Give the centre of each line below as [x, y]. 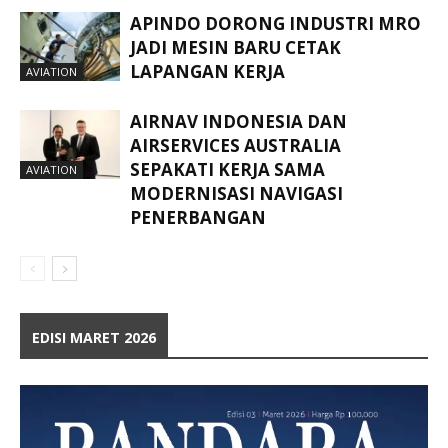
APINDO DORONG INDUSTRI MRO [275, 23]
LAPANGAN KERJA [207, 71]
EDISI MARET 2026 [94, 337]
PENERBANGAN [198, 217]
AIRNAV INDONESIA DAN [238, 121]
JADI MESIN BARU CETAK [235, 47]
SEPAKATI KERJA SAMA [227, 169]
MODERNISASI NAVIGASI [236, 193]
